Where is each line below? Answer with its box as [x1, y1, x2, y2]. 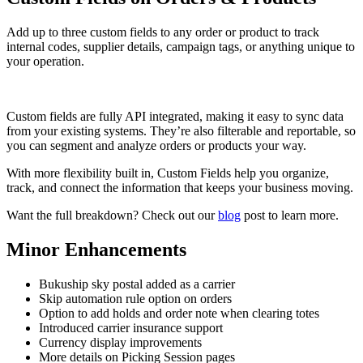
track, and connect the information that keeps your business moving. [6, 181, 353, 195]
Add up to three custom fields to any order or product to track [6, 25, 319, 40]
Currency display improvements [39, 335, 202, 349]
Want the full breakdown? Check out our [6, 208, 218, 223]
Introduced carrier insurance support [39, 320, 223, 335]
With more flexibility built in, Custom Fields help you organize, [6, 166, 329, 181]
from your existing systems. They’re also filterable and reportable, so [6, 124, 356, 139]
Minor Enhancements [6, 238, 186, 260]
